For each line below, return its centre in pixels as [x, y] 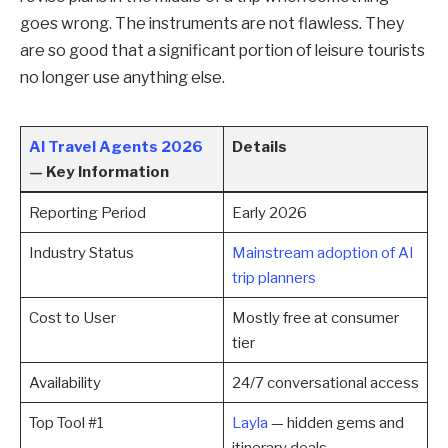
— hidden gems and [335, 422]
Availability [64, 382]
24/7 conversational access [325, 382]
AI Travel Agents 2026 [115, 146]
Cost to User [72, 317]
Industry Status [81, 252]
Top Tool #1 [66, 422]
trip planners [273, 277]
